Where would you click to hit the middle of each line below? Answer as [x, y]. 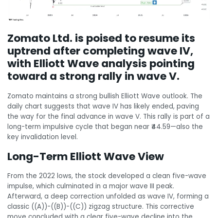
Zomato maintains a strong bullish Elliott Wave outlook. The [105, 96]
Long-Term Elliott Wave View [86, 156]
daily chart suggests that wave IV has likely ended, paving [103, 106]
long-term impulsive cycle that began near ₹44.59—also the [105, 127]
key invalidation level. [43, 137]
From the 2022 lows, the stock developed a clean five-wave [107, 176]
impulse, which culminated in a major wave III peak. [91, 186]
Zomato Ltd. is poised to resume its [101, 38]
